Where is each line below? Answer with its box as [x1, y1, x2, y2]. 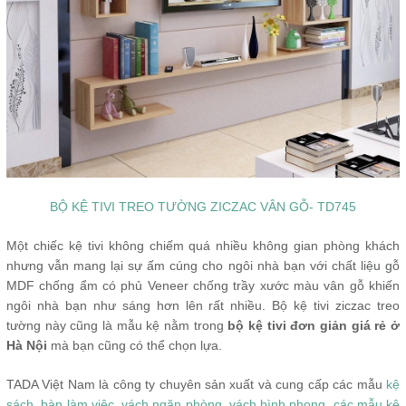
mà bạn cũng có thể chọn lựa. [47, 337, 222, 353]
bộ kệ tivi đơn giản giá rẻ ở [227, 317, 401, 333]
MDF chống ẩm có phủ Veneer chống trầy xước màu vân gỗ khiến [6, 277, 400, 293]
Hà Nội [6, 337, 47, 353]
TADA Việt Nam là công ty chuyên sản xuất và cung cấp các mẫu [6, 376, 386, 391]
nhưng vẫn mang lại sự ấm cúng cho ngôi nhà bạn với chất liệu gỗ [6, 257, 400, 273]
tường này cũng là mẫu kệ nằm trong [6, 317, 228, 333]
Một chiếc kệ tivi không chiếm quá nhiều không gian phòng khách [6, 237, 400, 253]
